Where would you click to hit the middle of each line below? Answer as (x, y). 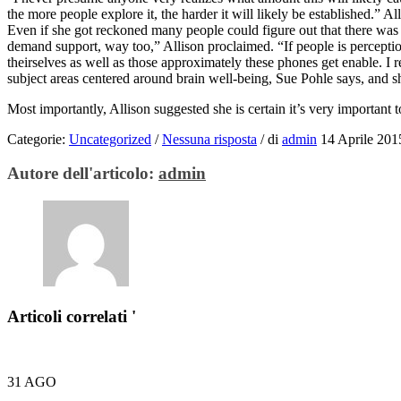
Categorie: (38, 139)
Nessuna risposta (209, 139)
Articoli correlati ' (72, 316)
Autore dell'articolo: (83, 174)
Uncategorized (110, 139)
